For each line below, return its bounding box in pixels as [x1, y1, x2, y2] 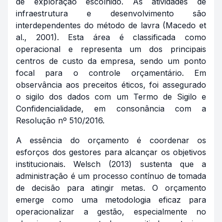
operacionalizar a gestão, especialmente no [16, 207, 206, 217]
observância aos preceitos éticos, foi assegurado [16, 80, 206, 90]
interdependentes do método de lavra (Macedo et [16, 20, 206, 30]
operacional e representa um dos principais [16, 44, 206, 54]
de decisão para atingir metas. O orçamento [16, 183, 206, 193]
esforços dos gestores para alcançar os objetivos [16, 147, 206, 157]
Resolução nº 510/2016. [16, 115, 105, 125]
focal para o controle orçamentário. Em [16, 68, 206, 78]
